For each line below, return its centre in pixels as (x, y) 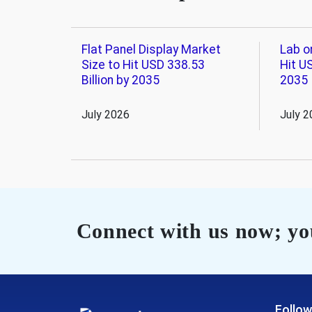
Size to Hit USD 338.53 (143, 64)
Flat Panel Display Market (151, 49)
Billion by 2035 (120, 80)
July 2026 (105, 114)
